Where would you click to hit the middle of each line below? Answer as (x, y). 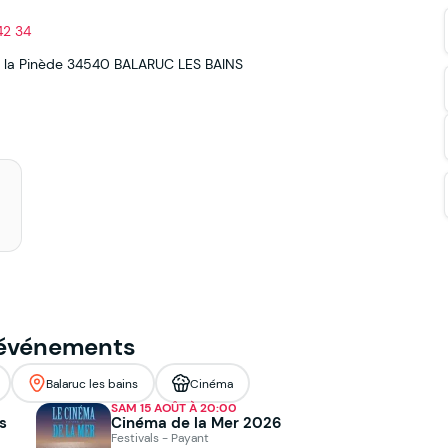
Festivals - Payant (160, 438)
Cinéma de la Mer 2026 (196, 423)
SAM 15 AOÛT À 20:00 (174, 408)
